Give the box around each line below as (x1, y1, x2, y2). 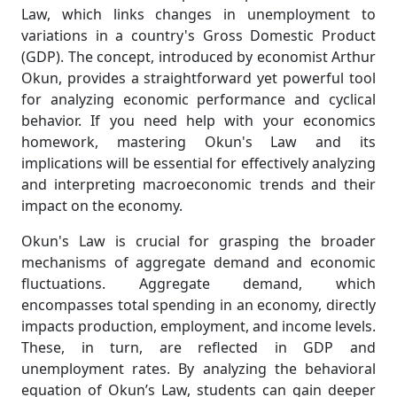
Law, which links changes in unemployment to (21, 4, 376, 24)
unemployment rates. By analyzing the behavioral (21, 359, 376, 378)
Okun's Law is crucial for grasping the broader (21, 231, 376, 251)
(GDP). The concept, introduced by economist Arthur (21, 47, 376, 66)
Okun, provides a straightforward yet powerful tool (21, 68, 376, 88)
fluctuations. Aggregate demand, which (21, 274, 376, 293)
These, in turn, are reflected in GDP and (21, 338, 376, 357)
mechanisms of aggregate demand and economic (21, 253, 376, 272)
